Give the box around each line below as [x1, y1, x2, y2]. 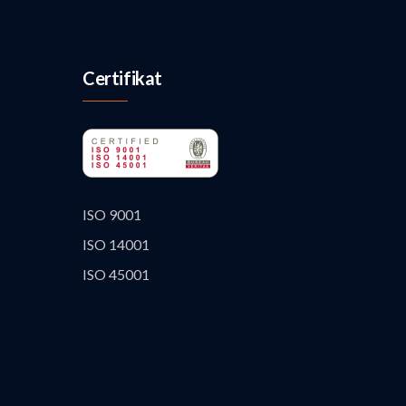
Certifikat [82, 67, 162, 90]
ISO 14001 [82, 236, 150, 254]
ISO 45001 [82, 266, 150, 284]
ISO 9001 [82, 206, 141, 224]
